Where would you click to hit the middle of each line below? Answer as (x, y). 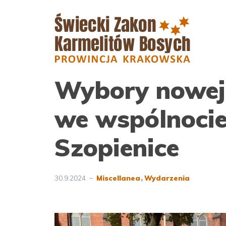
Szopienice (117, 147)
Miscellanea (118, 178)
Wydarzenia (167, 178)
